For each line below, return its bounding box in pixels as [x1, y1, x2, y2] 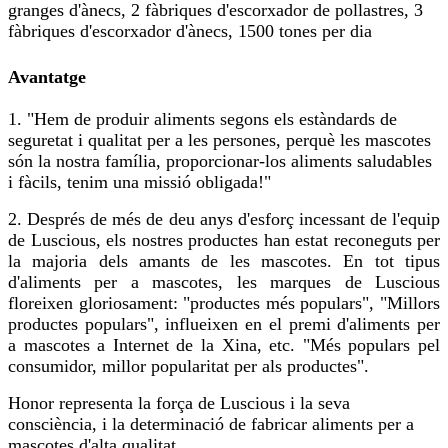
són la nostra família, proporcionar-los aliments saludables [8, 151, 432, 172]
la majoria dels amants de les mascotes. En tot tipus [8, 251, 440, 272]
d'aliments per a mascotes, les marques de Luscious [8, 272, 440, 293]
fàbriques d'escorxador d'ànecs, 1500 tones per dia [8, 21, 372, 42]
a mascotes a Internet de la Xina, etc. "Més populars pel [8, 335, 440, 356]
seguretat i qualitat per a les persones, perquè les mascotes [8, 130, 431, 151]
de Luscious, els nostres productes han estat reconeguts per [8, 230, 440, 251]
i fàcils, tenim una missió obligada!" [8, 172, 271, 193]
